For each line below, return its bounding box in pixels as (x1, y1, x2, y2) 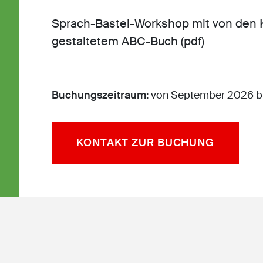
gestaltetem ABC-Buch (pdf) (52, 33, 204, 49)
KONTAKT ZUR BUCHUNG (76, 136, 215, 150)
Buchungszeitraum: (52, 88, 151, 102)
